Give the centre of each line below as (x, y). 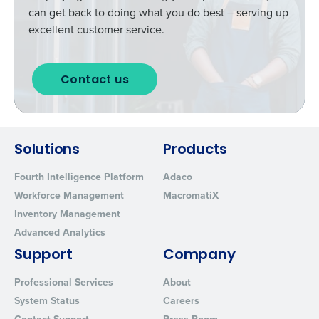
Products (195, 150)
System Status (47, 301)
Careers (181, 301)
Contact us (95, 80)
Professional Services (64, 282)
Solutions (47, 150)
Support (43, 256)
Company (199, 256)
